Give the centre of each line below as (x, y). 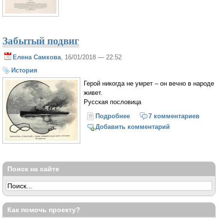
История (24, 71)
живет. (93, 92)
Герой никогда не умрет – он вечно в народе (149, 83)
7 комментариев (174, 116)
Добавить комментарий (133, 127)
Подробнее (113, 116)
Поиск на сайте (33, 169)
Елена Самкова (37, 57)
